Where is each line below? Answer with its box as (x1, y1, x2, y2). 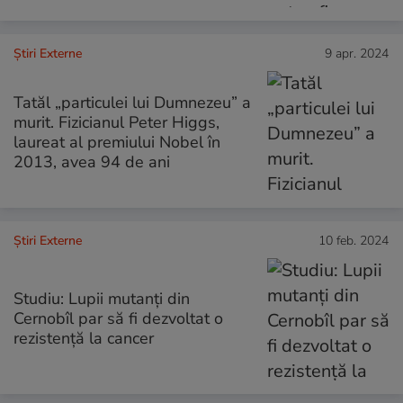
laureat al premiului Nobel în (13, 130, 220, 153)
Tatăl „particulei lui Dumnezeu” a (13, 91, 251, 113)
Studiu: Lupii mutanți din (13, 287, 190, 309)
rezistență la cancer (13, 327, 154, 349)
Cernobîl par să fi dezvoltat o (13, 307, 223, 329)
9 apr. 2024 (325, 45, 389, 63)
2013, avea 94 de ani (13, 150, 170, 173)
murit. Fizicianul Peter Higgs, (13, 111, 219, 133)
